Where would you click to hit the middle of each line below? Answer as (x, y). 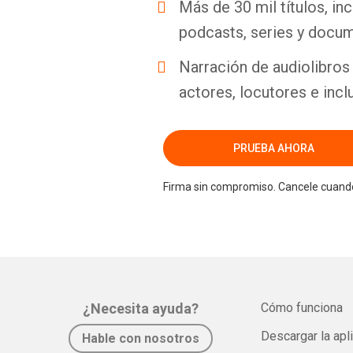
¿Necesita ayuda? (141, 308)
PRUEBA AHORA (273, 148)
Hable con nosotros (141, 338)
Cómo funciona (302, 308)
